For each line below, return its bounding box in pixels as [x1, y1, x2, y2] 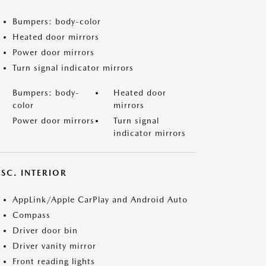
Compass [12, 210, 50, 220]
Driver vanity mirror [12, 241, 96, 251]
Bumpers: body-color [12, 17, 101, 26]
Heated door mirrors [12, 32, 99, 42]
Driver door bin [12, 226, 78, 235]
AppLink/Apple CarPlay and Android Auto [12, 195, 188, 204]
